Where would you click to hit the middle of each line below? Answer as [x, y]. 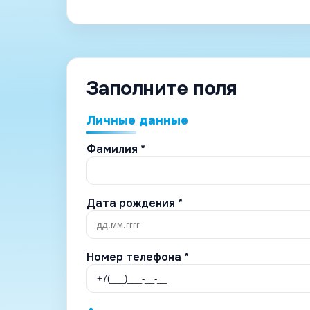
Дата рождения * [135, 203]
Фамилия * [116, 149]
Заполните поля [162, 88]
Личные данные [137, 120]
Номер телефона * [138, 257]
